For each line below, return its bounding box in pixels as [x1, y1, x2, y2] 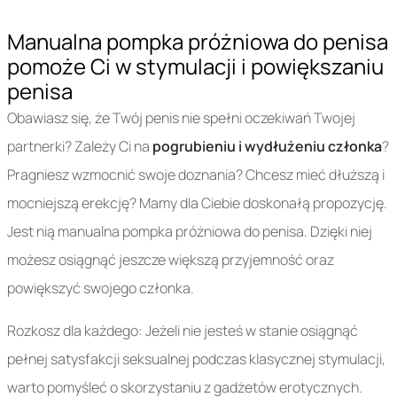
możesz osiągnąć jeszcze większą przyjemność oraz [7, 250, 334, 270]
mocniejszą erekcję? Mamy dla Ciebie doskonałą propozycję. [7, 193, 387, 214]
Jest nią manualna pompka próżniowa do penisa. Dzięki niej [7, 222, 372, 242]
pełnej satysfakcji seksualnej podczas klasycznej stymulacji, [7, 349, 385, 370]
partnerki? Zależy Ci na [7, 136, 150, 157]
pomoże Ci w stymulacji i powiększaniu [7, 51, 384, 82]
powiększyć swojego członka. [7, 278, 194, 299]
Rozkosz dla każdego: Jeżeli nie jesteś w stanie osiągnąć [7, 321, 358, 341]
